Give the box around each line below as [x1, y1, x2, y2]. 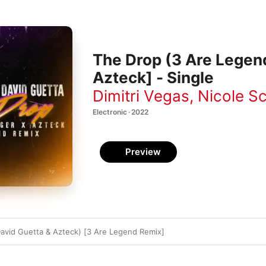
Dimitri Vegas [93, 86, 189, 105]
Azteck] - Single [93, 68, 214, 87]
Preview [125, 146, 161, 157]
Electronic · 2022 [93, 107, 148, 116]
